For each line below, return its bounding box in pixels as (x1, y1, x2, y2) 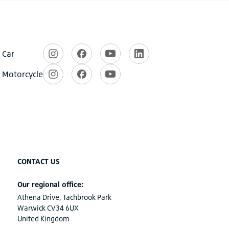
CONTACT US (17, 157, 60, 166)
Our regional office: (17, 180, 84, 189)
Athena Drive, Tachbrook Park (17, 193, 111, 201)
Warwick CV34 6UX (17, 203, 79, 212)
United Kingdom (17, 214, 70, 223)
